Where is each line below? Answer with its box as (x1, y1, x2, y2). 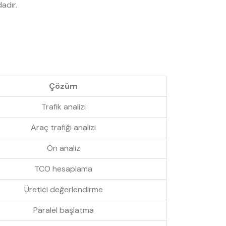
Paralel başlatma (33, 205, 94, 216)
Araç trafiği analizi (31, 122, 96, 133)
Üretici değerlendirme (24, 184, 103, 195)
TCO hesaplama (34, 163, 92, 175)
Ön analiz (46, 143, 80, 154)
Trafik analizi (41, 101, 86, 112)
